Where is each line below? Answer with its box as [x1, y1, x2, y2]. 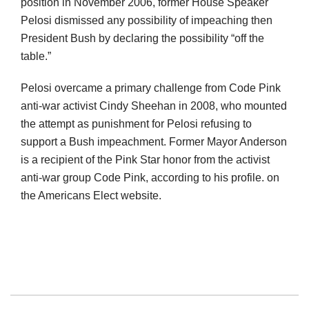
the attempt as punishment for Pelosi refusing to [21, 118, 252, 130]
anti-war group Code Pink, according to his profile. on [21, 172, 279, 184]
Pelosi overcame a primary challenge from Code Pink [21, 82, 281, 94]
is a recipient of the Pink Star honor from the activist [21, 154, 270, 166]
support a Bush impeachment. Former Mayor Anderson [21, 136, 287, 148]
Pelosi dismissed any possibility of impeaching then [21, 14, 272, 27]
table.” [21, 50, 51, 63]
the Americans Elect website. [21, 190, 161, 202]
